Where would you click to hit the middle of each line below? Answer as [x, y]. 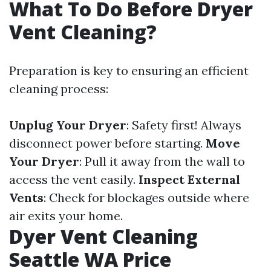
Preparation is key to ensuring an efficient [129, 70]
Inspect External [189, 179]
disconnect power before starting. [107, 143]
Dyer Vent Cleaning [103, 236]
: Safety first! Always [184, 125]
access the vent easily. [74, 179]
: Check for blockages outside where [146, 197]
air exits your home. [66, 215]
